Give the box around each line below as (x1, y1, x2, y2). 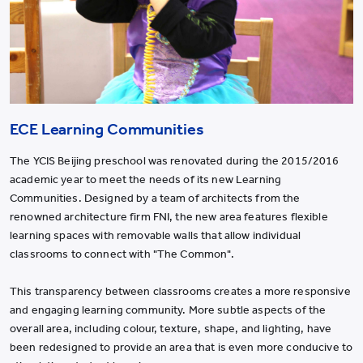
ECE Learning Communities (10, 118, 204, 139)
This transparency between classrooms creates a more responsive (10, 284, 351, 298)
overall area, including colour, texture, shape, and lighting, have (10, 321, 332, 335)
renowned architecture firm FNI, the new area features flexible (10, 209, 328, 224)
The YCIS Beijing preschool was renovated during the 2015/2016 (10, 153, 340, 168)
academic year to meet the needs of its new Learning (10, 172, 282, 186)
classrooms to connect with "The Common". (10, 246, 235, 261)
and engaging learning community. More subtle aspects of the (10, 302, 327, 317)
